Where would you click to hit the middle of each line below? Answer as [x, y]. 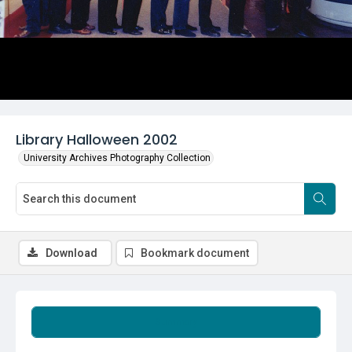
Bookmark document [195, 253]
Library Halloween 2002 [97, 139]
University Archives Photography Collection [117, 158]
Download [71, 253]
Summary [176, 322]
